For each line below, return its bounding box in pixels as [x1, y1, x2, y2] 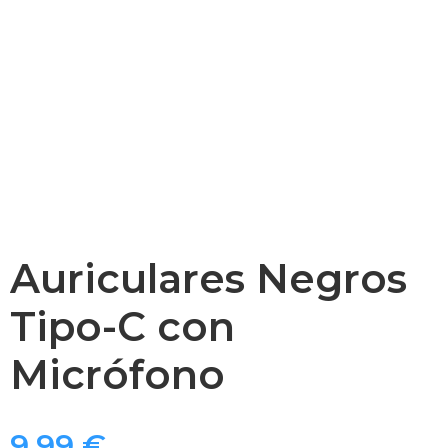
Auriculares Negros [10, 254, 407, 303]
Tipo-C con [10, 302, 235, 351]
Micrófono [10, 350, 225, 399]
